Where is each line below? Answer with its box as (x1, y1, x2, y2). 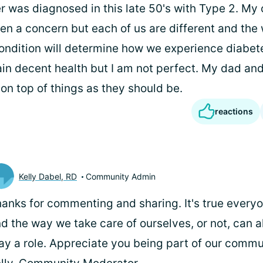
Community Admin (86, 171, 156, 181)
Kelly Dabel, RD (19, 171, 77, 181)
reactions (215, 106, 253, 116)
